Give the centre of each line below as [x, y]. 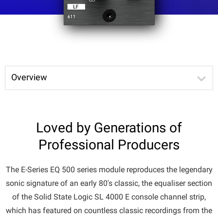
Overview [29, 77]
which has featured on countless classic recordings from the [109, 210]
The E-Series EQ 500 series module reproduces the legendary [109, 169]
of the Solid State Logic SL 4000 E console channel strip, [109, 197]
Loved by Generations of [109, 127]
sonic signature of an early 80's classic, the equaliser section [109, 183]
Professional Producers [109, 145]
